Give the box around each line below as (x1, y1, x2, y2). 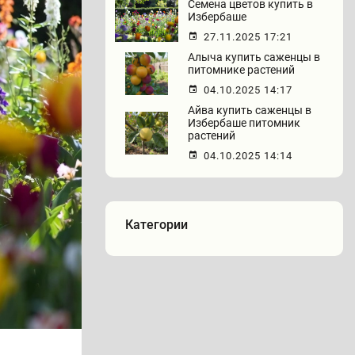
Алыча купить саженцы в (188, 51, 320, 63)
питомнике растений (188, 63, 295, 76)
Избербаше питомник (188, 116, 300, 129)
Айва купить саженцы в (188, 104, 311, 116)
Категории (125, 217, 188, 232)
